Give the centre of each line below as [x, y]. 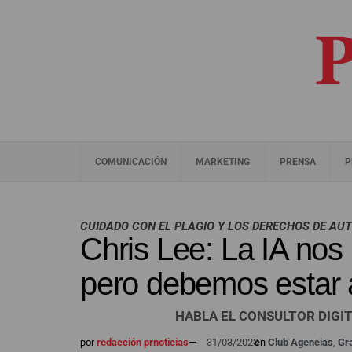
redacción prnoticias [141, 342]
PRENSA [297, 162]
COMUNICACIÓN [131, 162]
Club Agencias [301, 342]
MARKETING [223, 162]
